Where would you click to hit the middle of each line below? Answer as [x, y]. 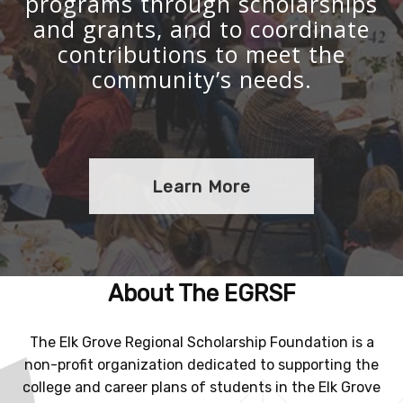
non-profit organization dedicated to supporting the [201, 364]
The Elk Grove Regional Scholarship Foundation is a [201, 342]
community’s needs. [201, 79]
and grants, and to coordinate [201, 28]
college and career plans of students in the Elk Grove [201, 387]
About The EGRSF [201, 294]
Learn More [201, 186]
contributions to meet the [201, 54]
